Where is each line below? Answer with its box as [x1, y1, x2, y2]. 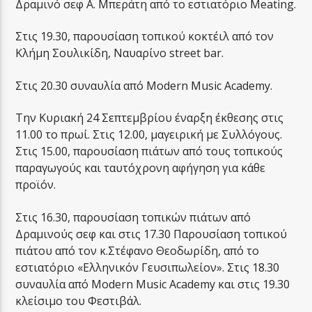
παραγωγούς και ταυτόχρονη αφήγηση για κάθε [15, 160, 266, 176]
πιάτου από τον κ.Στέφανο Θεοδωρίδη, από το [15, 242, 260, 258]
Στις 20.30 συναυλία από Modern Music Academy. [15, 77, 273, 93]
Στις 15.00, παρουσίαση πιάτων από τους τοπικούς [15, 143, 283, 159]
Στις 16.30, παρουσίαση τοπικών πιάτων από [15, 209, 251, 225]
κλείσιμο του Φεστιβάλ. [15, 292, 142, 309]
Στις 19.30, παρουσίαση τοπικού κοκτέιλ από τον [15, 29, 274, 45]
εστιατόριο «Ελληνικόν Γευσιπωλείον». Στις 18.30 [15, 259, 280, 275]
